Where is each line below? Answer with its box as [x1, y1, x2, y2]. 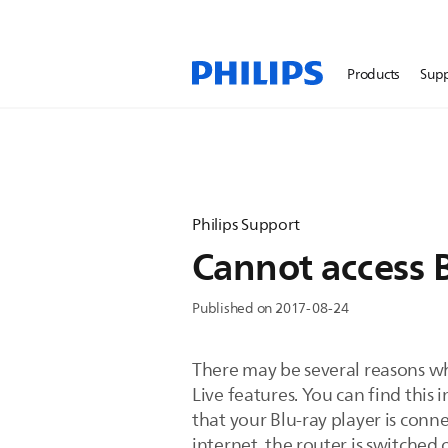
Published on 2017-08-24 [192, 297, 349, 320]
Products [347, 63, 401, 86]
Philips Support [192, 212, 300, 238]
